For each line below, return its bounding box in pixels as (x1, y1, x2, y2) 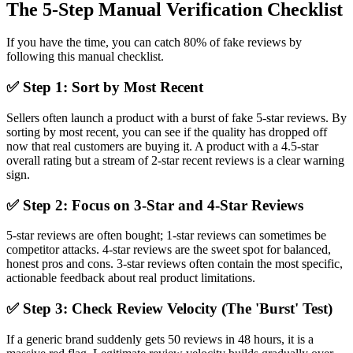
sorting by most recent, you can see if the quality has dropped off (6, 124, 327, 139)
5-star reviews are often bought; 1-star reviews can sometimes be (6, 229, 326, 243)
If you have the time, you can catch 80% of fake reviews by (6, 35, 302, 50)
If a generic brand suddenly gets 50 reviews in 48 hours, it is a (6, 332, 314, 346)
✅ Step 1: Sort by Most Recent (6, 79, 203, 96)
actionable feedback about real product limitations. (6, 271, 255, 285)
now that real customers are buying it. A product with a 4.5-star (6, 139, 318, 153)
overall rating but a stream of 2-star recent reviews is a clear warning (6, 153, 344, 167)
